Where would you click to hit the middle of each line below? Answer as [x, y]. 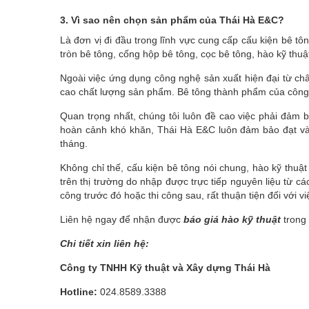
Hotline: [79, 291]
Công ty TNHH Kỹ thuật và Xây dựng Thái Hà [165, 267]
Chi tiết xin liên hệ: [104, 243]
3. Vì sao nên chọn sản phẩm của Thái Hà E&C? [172, 20]
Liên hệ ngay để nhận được [122, 219]
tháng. [74, 143]
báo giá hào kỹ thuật [232, 219]
